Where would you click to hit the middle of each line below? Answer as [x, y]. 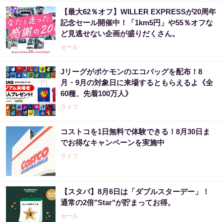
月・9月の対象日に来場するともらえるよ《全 [137, 83]
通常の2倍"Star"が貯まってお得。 [118, 203]
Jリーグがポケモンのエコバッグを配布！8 [131, 72]
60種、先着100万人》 [96, 94]
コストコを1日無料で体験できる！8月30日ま [135, 132]
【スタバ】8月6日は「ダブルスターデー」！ [135, 192]
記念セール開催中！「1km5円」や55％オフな [137, 23]
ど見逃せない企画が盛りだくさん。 [120, 34]
